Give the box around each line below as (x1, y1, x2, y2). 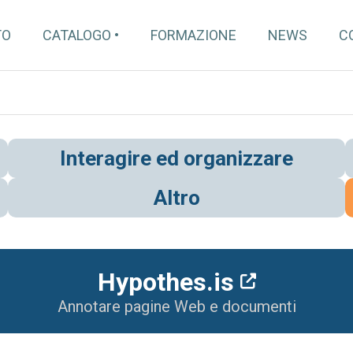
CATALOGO (43, 27, 112, 43)
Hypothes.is (97, 266, 240, 297)
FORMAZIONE (150, 27, 237, 43)
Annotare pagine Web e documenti (57, 296, 296, 316)
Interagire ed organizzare (60, 147, 293, 171)
